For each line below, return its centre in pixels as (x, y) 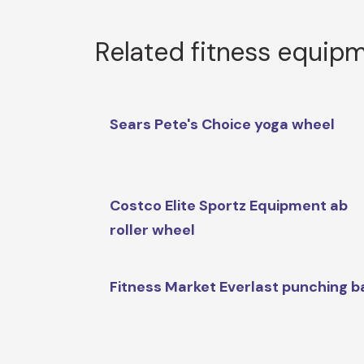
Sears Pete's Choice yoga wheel (223, 125)
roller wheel (153, 230)
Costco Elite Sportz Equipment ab (229, 206)
